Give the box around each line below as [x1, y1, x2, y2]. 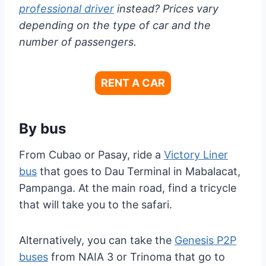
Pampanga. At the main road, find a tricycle [19, 182, 236, 195]
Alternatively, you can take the [19, 234, 175, 247]
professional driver [19, 2, 114, 15]
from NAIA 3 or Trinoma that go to [48, 251, 225, 264]
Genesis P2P [175, 234, 236, 247]
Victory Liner [164, 148, 228, 161]
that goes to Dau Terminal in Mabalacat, [37, 165, 240, 178]
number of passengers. [19, 36, 137, 49]
